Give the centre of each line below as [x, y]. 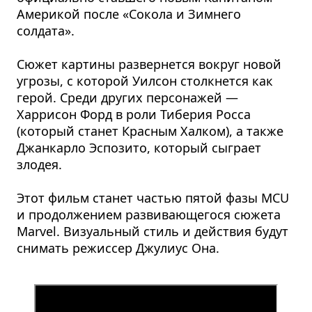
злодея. [40, 164]
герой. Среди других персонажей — [128, 97]
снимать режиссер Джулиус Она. [118, 248]
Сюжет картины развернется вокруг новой [149, 64]
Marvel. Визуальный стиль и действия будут [153, 231]
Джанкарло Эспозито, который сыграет [139, 147]
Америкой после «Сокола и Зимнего [129, 14]
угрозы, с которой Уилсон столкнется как [145, 80]
